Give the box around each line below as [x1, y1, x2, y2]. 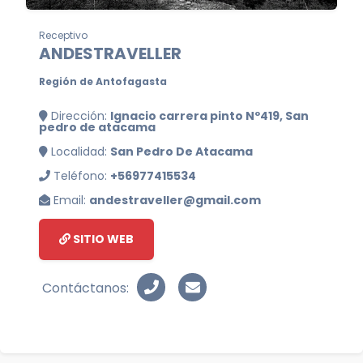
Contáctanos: [42, 279, 129, 297]
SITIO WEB [70, 231, 134, 247]
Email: [50, 192, 89, 208]
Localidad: [48, 143, 110, 160]
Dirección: [48, 108, 110, 124]
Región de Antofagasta [39, 75, 167, 88]
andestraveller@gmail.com [89, 192, 261, 208]
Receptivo [39, 28, 88, 42]
